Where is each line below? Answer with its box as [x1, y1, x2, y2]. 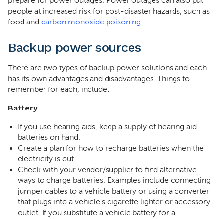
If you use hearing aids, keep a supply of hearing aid [18, 122, 197, 131]
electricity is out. [18, 154, 76, 163]
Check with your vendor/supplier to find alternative [18, 165, 197, 174]
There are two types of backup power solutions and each [8, 64, 207, 72]
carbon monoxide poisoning [41, 18, 141, 26]
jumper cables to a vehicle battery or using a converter [18, 187, 209, 196]
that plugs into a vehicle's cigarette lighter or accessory [18, 197, 210, 206]
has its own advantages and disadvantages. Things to [8, 74, 190, 83]
